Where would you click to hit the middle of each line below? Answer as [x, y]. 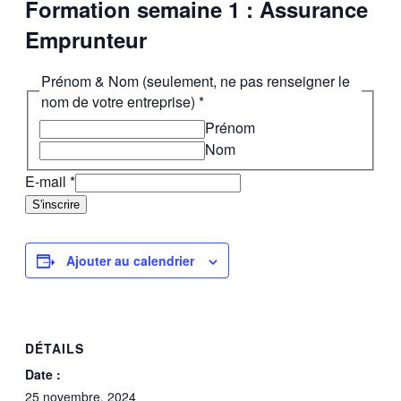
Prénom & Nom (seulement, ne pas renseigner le [196, 81]
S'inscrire [56, 205]
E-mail [47, 181]
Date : [43, 374]
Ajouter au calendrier [130, 260]
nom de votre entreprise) [120, 102]
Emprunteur [86, 40]
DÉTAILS [55, 348]
